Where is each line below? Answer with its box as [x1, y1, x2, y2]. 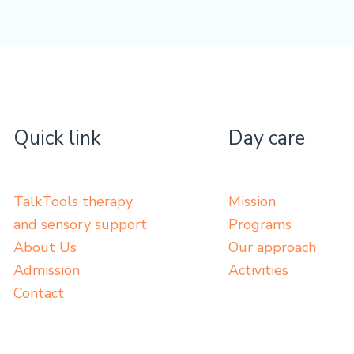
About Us [13, 237, 77, 257]
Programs [228, 214, 292, 234]
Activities [228, 260, 288, 280]
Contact [13, 283, 64, 303]
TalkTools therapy [13, 191, 133, 211]
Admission [13, 260, 80, 280]
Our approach [228, 237, 316, 257]
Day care [228, 125, 305, 153]
